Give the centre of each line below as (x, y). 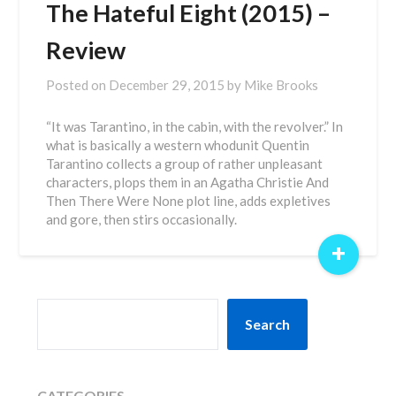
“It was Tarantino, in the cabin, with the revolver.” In (195, 126)
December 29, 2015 (167, 85)
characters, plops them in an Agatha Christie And (188, 182)
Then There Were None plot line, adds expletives (189, 201)
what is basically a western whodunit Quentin (178, 145)
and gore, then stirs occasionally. (142, 219)
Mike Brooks (282, 85)
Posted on (78, 85)
